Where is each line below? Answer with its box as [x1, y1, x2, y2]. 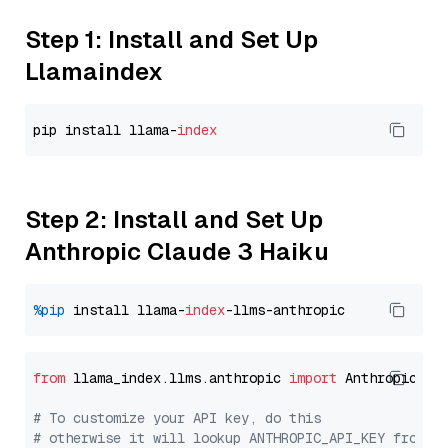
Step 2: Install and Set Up [25, 204, 323, 235]
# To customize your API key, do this [33, 409, 321, 427]
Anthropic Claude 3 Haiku [25, 236, 329, 267]
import [289, 369, 337, 387]
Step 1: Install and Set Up [25, 24, 318, 55]
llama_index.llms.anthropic [65, 369, 289, 387]
